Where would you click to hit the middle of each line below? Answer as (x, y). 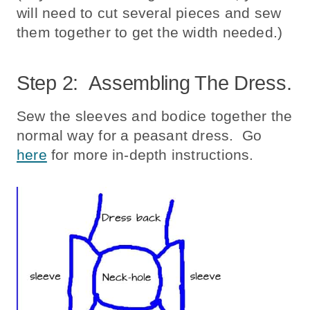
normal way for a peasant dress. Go (139, 135)
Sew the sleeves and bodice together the (155, 116)
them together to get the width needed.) (150, 33)
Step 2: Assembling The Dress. (154, 83)
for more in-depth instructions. (150, 154)
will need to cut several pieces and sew (149, 13)
